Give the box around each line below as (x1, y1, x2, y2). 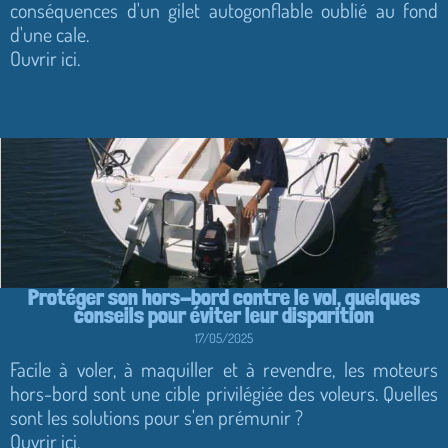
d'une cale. (10, 20, 89, 47)
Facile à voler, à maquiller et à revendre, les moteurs (10, 355, 438, 382)
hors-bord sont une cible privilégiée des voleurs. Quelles (10, 379, 438, 406)
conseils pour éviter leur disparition (74, 301, 374, 328)
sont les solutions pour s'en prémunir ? (10, 403, 303, 430)
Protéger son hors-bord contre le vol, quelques (28, 283, 420, 310)
